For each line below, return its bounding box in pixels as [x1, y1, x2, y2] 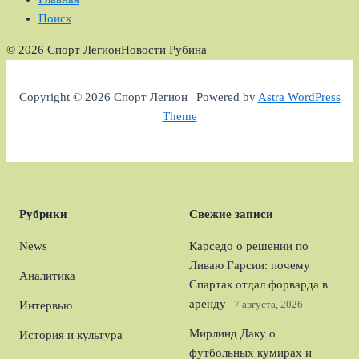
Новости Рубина [121, 42, 207, 56]
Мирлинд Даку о [189, 327, 276, 340]
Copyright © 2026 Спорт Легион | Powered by [18, 91, 258, 104]
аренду [189, 297, 226, 310]
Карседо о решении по [189, 240, 309, 252]
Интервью [19, 299, 72, 312]
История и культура [19, 329, 123, 341]
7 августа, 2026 [234, 298, 303, 310]
